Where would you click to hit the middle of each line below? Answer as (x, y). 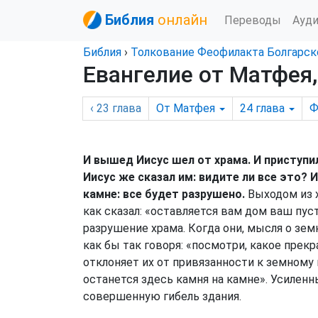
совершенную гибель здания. (162, 296)
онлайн (182, 20)
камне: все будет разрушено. (165, 194)
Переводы (253, 20)
